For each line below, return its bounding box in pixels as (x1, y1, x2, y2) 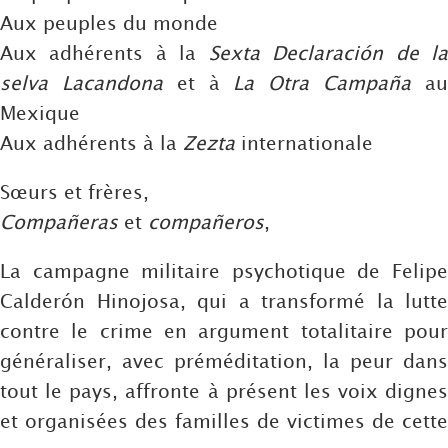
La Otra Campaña (233, 70, 412, 94)
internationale (235, 130, 373, 154)
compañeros (148, 209, 264, 233)
